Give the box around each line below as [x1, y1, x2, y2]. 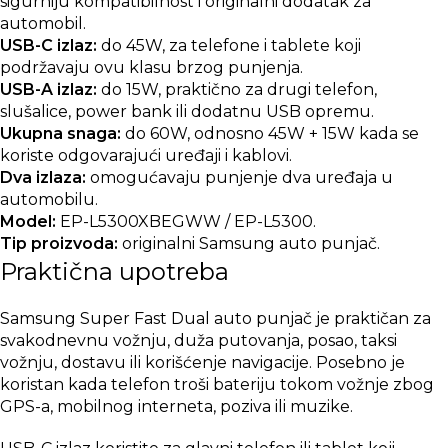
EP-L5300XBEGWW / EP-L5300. [56, 212, 316, 232]
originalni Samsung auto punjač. [118, 234, 380, 254]
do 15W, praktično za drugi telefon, [97, 80, 377, 100]
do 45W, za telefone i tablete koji [97, 36, 361, 56]
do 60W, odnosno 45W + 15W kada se [121, 124, 419, 144]
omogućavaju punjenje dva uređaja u [86, 168, 393, 188]
